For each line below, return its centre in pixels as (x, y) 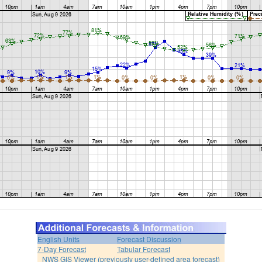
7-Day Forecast (62, 249)
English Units (58, 239)
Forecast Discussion (149, 239)
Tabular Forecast (144, 249)
